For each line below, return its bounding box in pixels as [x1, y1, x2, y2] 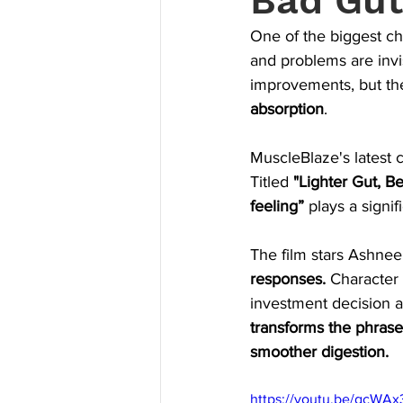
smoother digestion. [250, 343, 389, 361]
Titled [250, 173, 293, 191]
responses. [250, 270, 330, 288]
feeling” [250, 197, 304, 215]
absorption [250, 100, 324, 118]
